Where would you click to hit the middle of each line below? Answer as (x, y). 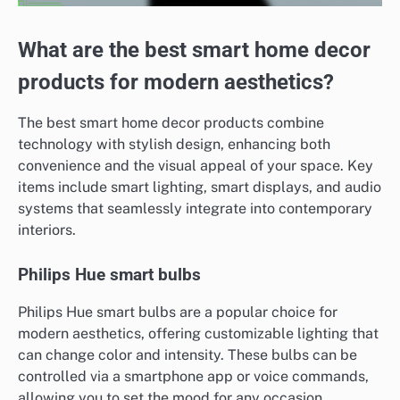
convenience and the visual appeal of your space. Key (196, 166)
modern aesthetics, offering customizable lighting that (198, 334)
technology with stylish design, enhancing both (174, 145)
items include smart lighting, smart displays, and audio (200, 187)
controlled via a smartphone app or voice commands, (193, 377)
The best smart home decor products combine (171, 123)
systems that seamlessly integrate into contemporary (195, 209)
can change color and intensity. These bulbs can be (187, 355)
